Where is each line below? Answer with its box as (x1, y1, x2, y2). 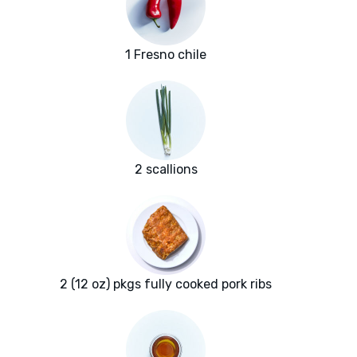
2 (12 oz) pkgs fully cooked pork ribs (60, 277, 272, 292)
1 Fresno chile (125, 47, 206, 63)
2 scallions (134, 162, 198, 178)
